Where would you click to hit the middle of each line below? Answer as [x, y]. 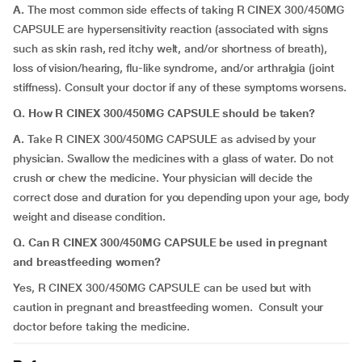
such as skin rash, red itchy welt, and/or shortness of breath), [170, 48]
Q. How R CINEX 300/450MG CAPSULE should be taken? [164, 113]
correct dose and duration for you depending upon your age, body [181, 197]
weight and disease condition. [89, 217]
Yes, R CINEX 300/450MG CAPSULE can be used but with [162, 288]
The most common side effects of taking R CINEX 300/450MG [184, 10]
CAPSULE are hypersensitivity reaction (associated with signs [171, 29]
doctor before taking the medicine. [102, 326]
